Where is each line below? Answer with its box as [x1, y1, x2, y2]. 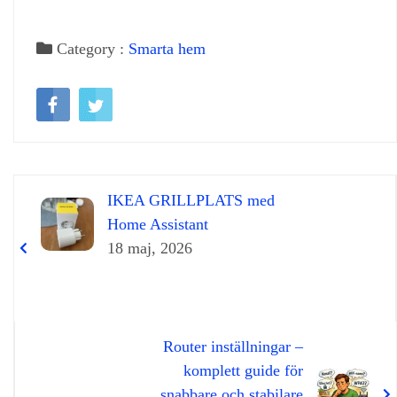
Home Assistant [107, 215, 208, 234]
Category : [52, 40, 128, 58]
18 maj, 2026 [107, 239, 192, 258]
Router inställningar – [163, 338, 303, 356]
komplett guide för [183, 362, 303, 380]
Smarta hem [128, 40, 206, 58]
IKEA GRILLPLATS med [107, 191, 275, 210]
